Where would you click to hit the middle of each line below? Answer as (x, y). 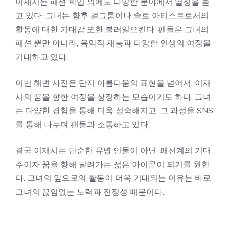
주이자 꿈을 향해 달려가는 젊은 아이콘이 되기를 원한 (112, 164)
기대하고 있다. (42, 56)
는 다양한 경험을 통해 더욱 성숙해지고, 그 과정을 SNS (114, 110)
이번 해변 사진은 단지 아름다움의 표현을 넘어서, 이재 (113, 83)
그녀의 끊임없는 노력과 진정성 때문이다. (90, 191)
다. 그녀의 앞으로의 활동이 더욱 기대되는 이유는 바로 (113, 178)
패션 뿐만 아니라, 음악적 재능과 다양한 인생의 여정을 (113, 43)
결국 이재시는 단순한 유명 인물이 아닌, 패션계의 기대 (113, 150)
